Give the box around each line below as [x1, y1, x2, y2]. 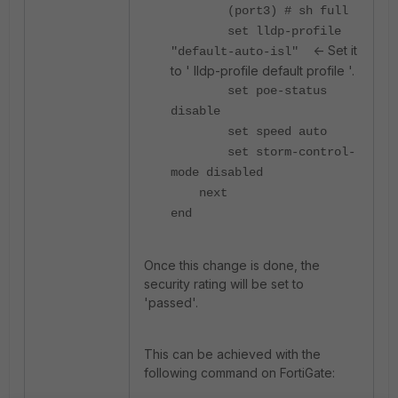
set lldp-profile [227, 24, 341, 39]
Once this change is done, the [144, 258, 320, 274]
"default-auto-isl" [171, 44, 313, 60]
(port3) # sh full [227, 4, 348, 19]
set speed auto [227, 124, 327, 139]
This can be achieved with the [144, 346, 321, 362]
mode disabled [171, 165, 263, 180]
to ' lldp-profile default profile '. [171, 63, 354, 79]
